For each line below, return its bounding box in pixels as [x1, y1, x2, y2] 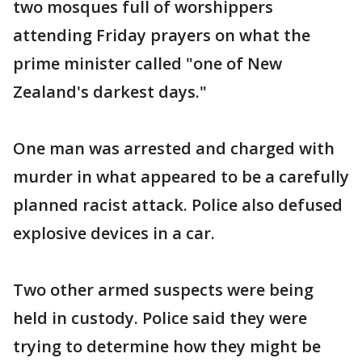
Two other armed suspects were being [13, 279, 314, 301]
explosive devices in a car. [13, 222, 215, 244]
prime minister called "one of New [13, 53, 282, 74]
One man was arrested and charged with [13, 137, 335, 159]
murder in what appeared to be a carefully [13, 166, 349, 187]
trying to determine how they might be [13, 335, 321, 357]
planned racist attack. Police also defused [13, 194, 343, 216]
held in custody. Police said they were [13, 307, 307, 329]
